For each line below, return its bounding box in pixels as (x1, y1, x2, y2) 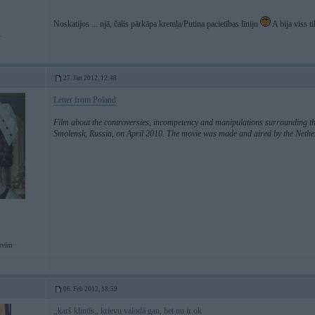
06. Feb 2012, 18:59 (63, 285, 117, 292)
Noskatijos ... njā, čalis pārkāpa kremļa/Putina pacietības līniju (53, 19, 260, 29)
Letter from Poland (53, 95, 116, 105)
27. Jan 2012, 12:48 (63, 75, 117, 82)
